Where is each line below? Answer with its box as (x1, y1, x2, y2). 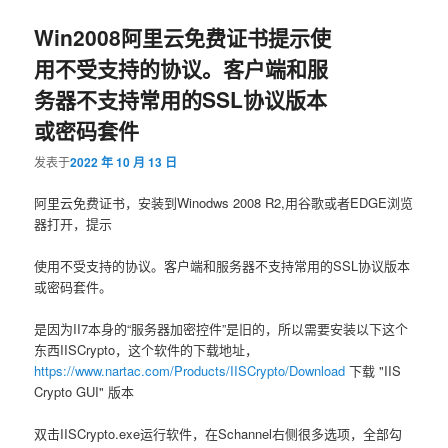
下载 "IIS (345, 361, 402, 380)
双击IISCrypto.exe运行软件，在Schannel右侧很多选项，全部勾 (34, 424, 403, 444)
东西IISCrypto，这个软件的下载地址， (34, 340, 259, 359)
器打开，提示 (34, 213, 113, 233)
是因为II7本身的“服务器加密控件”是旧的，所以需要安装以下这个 (34, 319, 409, 338)
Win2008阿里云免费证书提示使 (34, 22, 332, 53)
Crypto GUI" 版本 (34, 382, 135, 401)
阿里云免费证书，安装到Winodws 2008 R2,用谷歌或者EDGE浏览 (34, 192, 414, 212)
